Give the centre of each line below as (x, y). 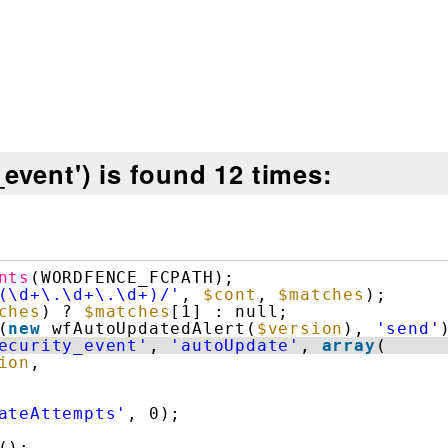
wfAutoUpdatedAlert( (154, 329)
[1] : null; (230, 312)
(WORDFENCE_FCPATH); (133, 278)
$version (300, 329)
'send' (408, 329)
